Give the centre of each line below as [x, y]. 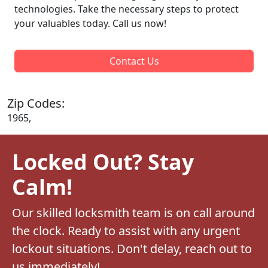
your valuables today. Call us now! [90, 23]
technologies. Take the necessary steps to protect [127, 9]
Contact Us [134, 61]
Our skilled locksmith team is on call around [133, 212]
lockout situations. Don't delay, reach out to [132, 248]
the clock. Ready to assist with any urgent [126, 230]
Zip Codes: [36, 103]
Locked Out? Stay [103, 161]
